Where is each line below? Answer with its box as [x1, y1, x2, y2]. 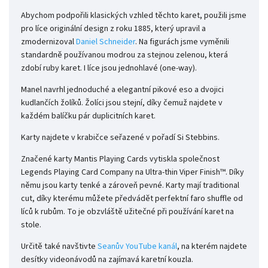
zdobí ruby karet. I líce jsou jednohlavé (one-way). [21, 62, 197, 75]
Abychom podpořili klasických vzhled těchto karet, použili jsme [21, 10, 246, 22]
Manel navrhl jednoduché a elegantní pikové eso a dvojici [21, 84, 224, 96]
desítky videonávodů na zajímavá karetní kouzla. [21, 254, 193, 266]
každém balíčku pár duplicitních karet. [21, 110, 156, 123]
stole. [21, 219, 41, 232]
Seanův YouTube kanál [98, 240, 177, 253]
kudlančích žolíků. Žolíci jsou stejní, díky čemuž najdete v [21, 97, 223, 109]
